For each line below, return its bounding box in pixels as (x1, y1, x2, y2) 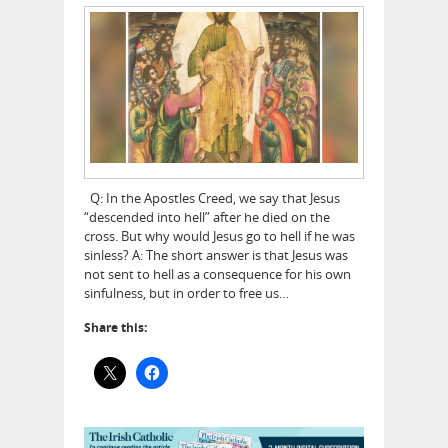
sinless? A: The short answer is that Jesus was (84, 245, 348, 264)
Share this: (84, 318, 147, 336)
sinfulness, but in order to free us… (84, 283, 289, 302)
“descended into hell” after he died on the (84, 207, 330, 226)
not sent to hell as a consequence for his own (84, 264, 351, 283)
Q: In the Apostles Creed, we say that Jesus (84, 188, 340, 207)
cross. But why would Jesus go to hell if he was (84, 226, 355, 245)
